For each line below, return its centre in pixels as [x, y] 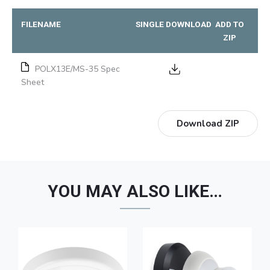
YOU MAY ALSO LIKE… [135, 192]
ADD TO [229, 24]
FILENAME [41, 24]
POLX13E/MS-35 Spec [77, 69]
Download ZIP [208, 124]
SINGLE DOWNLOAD [174, 24]
